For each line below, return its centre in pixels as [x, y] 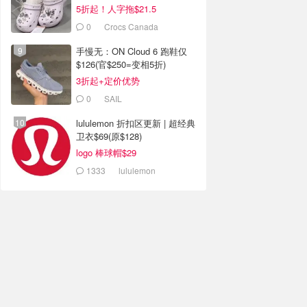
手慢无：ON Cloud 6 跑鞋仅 [132, 51]
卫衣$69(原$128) [109, 136]
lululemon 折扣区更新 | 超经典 [136, 123]
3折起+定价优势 [108, 81]
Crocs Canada [131, 26]
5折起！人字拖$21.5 [116, 9]
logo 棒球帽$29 [106, 152]
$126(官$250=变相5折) [121, 64]
